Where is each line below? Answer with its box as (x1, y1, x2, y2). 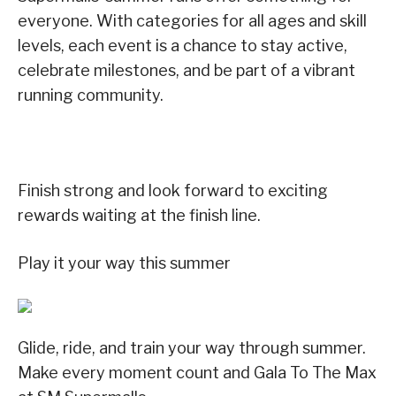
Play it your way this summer (18, 253, 231, 272)
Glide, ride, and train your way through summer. (18, 338, 366, 357)
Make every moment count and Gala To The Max (18, 362, 377, 382)
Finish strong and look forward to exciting (18, 180, 328, 200)
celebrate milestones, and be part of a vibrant (18, 60, 355, 80)
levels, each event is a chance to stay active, (18, 35, 347, 55)
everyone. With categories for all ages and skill (18, 11, 367, 30)
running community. (18, 85, 164, 104)
